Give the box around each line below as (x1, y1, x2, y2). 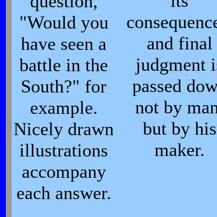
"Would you (19, 12, 108, 32)
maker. (155, 139, 205, 160)
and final (147, 33, 213, 53)
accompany (22, 161, 106, 182)
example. (30, 97, 98, 118)
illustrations (19, 140, 108, 160)
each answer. (16, 183, 111, 203)
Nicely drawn (14, 119, 114, 139)
